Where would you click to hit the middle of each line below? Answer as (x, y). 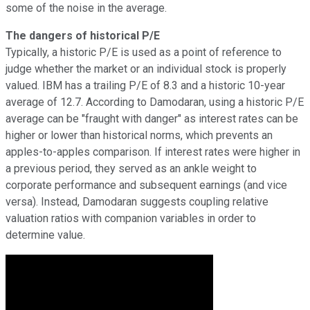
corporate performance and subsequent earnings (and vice (146, 185)
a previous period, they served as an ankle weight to (131, 168)
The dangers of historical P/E (83, 35)
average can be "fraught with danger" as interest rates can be (152, 118)
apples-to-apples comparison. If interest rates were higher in (153, 152)
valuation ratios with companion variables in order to (131, 218)
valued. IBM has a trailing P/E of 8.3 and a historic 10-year (145, 85)
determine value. (45, 235)
